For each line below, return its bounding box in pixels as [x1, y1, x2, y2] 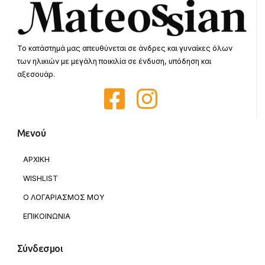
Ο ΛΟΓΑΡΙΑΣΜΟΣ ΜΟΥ [22, 193, 105, 202]
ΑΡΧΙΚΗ [22, 155, 50, 164]
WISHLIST [22, 174, 58, 183]
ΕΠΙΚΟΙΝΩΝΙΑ [22, 212, 70, 221]
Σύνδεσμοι [17, 243, 63, 254]
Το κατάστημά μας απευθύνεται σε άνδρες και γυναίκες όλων [17, 43, 232, 53]
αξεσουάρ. [17, 69, 57, 79]
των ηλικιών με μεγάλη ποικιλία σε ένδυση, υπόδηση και [17, 56, 211, 66]
